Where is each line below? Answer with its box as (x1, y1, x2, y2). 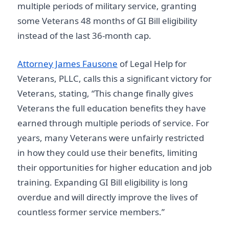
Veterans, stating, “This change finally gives (17, 87, 193, 99)
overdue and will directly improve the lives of (17, 191, 198, 203)
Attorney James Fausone (17, 57, 118, 70)
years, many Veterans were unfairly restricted (17, 131, 204, 144)
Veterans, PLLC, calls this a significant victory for (17, 72, 212, 84)
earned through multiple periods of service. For (17, 117, 209, 129)
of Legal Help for (118, 57, 187, 70)
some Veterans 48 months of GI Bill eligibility (17, 15, 197, 27)
